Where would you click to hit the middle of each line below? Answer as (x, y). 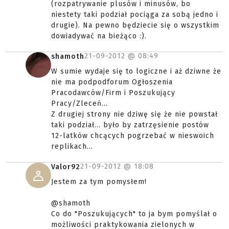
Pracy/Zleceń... (79, 104)
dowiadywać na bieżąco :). (99, 36)
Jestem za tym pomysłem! (99, 182)
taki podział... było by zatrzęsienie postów (130, 125)
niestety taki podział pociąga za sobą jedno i (135, 15)
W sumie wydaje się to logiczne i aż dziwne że (136, 71)
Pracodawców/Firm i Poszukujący (113, 93)
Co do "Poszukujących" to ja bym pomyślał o (134, 214)
